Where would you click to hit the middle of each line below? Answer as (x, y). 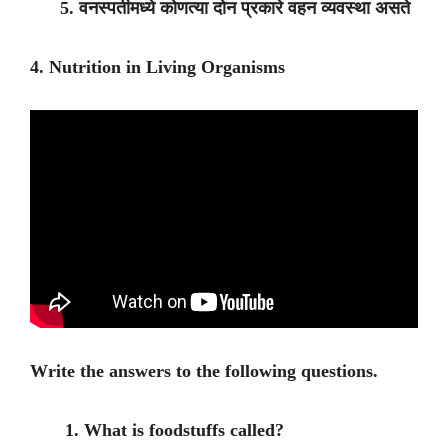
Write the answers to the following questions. (204, 371)
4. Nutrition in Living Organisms (157, 67)
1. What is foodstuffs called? (157, 430)
